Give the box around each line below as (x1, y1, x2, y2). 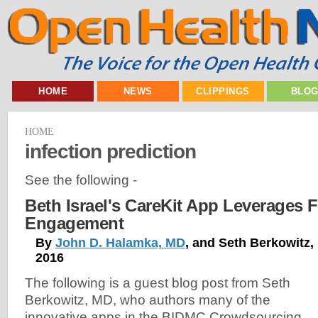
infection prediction (25, 139, 196, 163)
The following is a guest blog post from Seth (25, 275, 290, 291)
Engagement (25, 214, 124, 234)
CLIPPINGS (196, 86, 250, 97)
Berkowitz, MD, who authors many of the (25, 292, 270, 308)
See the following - (25, 172, 137, 187)
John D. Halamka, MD (55, 236, 185, 251)
